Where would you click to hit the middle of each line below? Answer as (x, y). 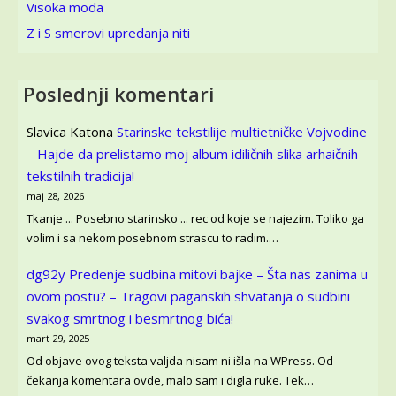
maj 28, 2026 (55, 196)
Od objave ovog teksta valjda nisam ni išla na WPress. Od (180, 360)
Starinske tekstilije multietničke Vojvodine (242, 132)
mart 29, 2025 (58, 339)
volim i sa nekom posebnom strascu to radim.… (152, 237)
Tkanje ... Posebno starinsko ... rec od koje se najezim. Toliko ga (195, 218)
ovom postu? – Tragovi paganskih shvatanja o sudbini (188, 297)
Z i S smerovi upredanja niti (108, 32)
